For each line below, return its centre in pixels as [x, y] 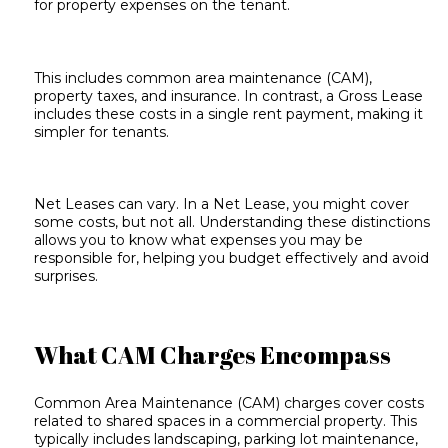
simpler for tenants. [102, 131]
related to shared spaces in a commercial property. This [226, 420]
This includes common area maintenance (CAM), [203, 77]
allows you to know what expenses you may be [199, 240]
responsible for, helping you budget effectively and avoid [232, 258]
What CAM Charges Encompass [213, 355]
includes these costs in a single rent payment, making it [229, 113]
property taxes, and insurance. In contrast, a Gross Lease [229, 95]
